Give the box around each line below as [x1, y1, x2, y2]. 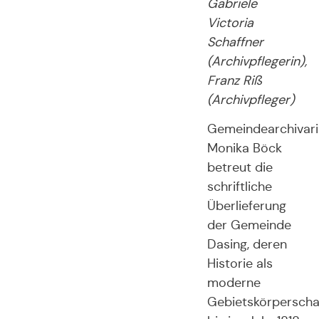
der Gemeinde [206, 217, 291, 234]
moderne [206, 275, 261, 291]
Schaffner [206, 34, 263, 50]
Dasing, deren [206, 236, 287, 253]
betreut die [206, 159, 273, 176]
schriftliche [206, 179, 272, 195]
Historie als [206, 256, 273, 272]
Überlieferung [206, 198, 286, 214]
